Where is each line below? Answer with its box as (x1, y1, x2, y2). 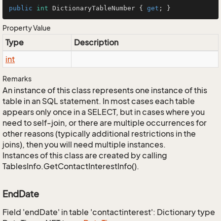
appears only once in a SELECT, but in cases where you (2, 107, 205, 117)
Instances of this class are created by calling (2, 150, 167, 160)
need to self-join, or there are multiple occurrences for (2, 118, 207, 128)
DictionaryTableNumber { (48, 4, 147, 12)
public (9, 4, 33, 12)
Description (74, 37, 118, 47)
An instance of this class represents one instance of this (2, 85, 207, 95)
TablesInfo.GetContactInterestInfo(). (2, 161, 139, 171)
